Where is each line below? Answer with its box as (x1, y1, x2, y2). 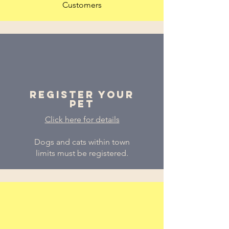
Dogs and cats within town (34, 137, 130, 147)
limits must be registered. (36, 148, 128, 158)
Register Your (29, 88, 134, 101)
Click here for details (44, 114, 120, 124)
